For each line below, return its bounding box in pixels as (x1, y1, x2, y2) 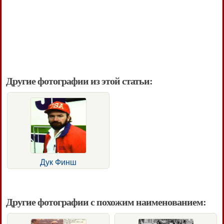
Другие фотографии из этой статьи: (6, 75, 152, 87)
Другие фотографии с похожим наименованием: (6, 196, 206, 208)
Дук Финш (40, 158, 76, 167)
